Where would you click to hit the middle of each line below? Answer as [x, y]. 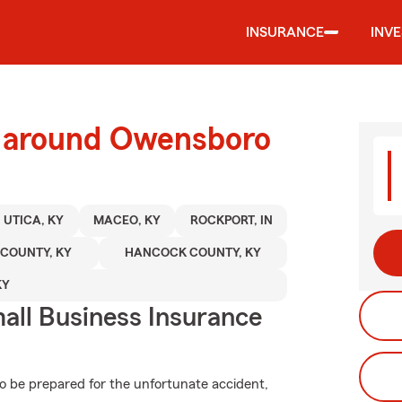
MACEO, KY [127, 221]
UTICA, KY [34, 221]
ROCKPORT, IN [231, 221]
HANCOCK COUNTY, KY [192, 253]
